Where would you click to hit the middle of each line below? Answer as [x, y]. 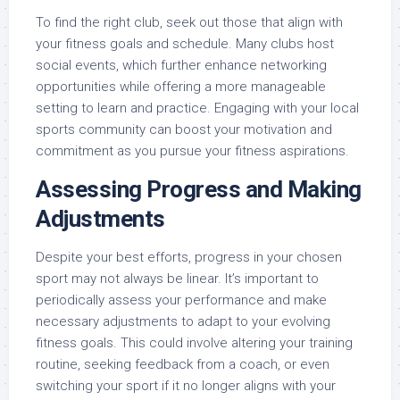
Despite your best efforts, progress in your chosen [189, 257]
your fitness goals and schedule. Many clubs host [185, 44]
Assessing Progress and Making [199, 189]
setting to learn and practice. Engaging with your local [197, 108]
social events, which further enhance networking [181, 65]
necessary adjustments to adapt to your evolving [183, 321]
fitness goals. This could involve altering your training [194, 343]
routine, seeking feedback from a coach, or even [183, 364]
